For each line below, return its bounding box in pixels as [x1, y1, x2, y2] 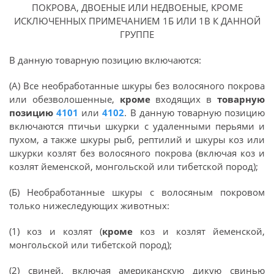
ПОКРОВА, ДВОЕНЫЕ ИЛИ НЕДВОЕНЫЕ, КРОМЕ [31, 1, 243, 13]
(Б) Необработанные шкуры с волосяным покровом [9, 186, 265, 198]
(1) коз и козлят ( [9, 225, 102, 237]
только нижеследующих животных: [9, 199, 169, 212]
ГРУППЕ [120, 28, 154, 40]
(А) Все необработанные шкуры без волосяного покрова [9, 80, 265, 92]
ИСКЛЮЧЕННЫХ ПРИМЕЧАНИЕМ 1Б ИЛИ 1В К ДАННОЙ [13, 15, 261, 27]
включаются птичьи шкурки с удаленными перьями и [9, 120, 265, 132]
